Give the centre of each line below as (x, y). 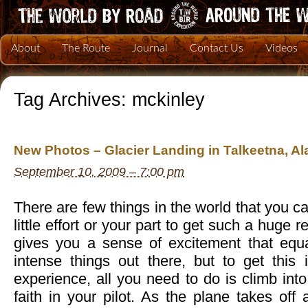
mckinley (168, 100)
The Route (86, 48)
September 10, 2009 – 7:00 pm (99, 172)
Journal (150, 48)
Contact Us (217, 48)
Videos (282, 48)
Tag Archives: (73, 100)
